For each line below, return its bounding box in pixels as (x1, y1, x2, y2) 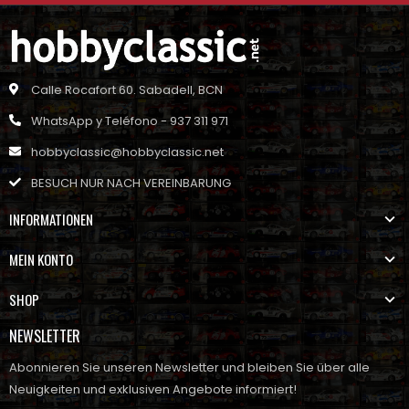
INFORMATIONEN (9, 208, 93, 229)
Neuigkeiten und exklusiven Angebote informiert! (9, 380, 297, 398)
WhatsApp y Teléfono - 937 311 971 (31, 111, 228, 130)
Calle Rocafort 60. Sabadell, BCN (31, 80, 223, 99)
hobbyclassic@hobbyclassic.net (31, 142, 224, 161)
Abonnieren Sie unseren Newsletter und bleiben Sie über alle (9, 358, 370, 376)
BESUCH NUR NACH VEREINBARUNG (31, 173, 231, 192)
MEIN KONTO (9, 248, 73, 269)
